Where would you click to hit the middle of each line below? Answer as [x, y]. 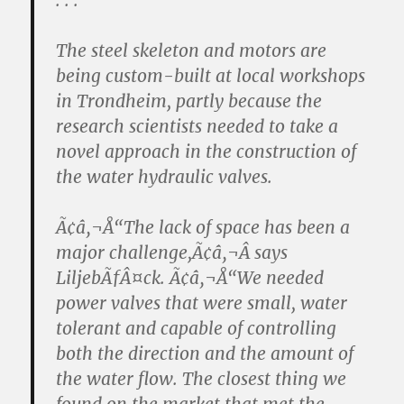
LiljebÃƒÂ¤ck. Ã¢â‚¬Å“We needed [190, 278]
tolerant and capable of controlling [197, 328]
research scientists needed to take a [197, 126]
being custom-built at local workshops [211, 76]
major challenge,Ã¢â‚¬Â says [172, 252]
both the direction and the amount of [205, 353]
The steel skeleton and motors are [192, 50]
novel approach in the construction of [207, 151]
